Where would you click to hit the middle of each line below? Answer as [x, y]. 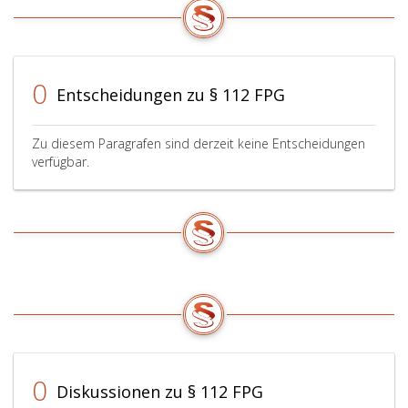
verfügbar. [61, 162]
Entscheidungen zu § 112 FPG [168, 95]
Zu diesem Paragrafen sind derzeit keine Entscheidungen [199, 143]
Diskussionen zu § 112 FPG [158, 392]
